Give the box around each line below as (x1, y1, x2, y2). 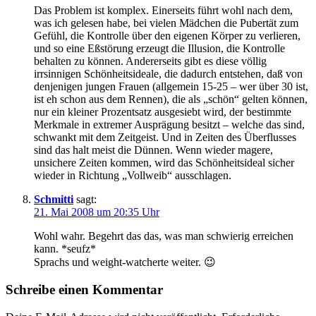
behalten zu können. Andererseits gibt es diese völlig (34, 55, 267, 68)
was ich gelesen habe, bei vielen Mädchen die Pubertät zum (34, 17, 298, 30)
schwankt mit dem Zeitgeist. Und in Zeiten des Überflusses (34, 131, 296, 144)
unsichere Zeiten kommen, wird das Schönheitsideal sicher (34, 157, 294, 169)
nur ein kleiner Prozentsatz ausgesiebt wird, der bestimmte (34, 106, 291, 119)
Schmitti (34, 193, 73, 206)
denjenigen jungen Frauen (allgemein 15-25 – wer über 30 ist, (34, 80, 308, 93)
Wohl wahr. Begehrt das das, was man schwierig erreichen (34, 230, 293, 243)
